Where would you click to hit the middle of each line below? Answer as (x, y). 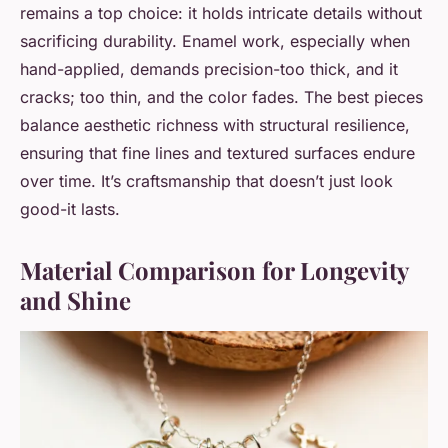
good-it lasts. (70, 209)
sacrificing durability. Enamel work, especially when (215, 41)
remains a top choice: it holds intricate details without (221, 13)
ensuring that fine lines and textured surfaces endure (217, 153)
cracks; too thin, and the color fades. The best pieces (221, 97)
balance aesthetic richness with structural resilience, (215, 125)
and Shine (75, 300)
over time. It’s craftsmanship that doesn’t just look (206, 181)
